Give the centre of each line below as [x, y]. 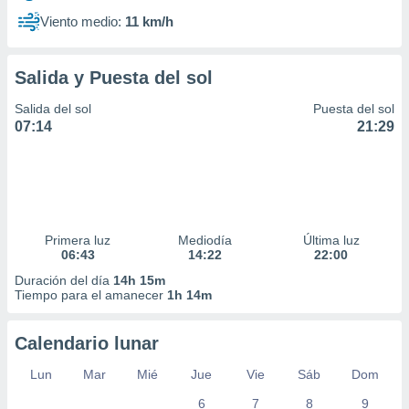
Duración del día [64, 280]
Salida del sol [53, 109]
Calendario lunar [87, 343]
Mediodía [204, 240]
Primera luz [78, 240]
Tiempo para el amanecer [91, 295]
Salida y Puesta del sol [114, 78]
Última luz [331, 240]
